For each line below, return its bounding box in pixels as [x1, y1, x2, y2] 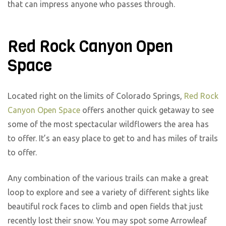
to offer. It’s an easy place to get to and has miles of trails [8, 134, 218, 143]
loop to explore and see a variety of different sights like [8, 188, 209, 197]
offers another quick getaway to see [80, 105, 214, 115]
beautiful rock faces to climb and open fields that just [8, 202, 203, 211]
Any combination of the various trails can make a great [8, 174, 208, 183]
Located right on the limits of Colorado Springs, [8, 91, 184, 101]
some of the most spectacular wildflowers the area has [8, 120, 209, 129]
